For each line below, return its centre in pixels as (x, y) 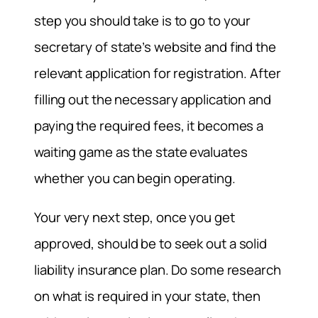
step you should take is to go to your (143, 20)
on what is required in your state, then (148, 296)
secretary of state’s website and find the (155, 46)
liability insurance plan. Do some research (158, 270)
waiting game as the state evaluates (141, 152)
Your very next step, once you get (135, 218)
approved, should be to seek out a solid (151, 244)
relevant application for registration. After (158, 73)
